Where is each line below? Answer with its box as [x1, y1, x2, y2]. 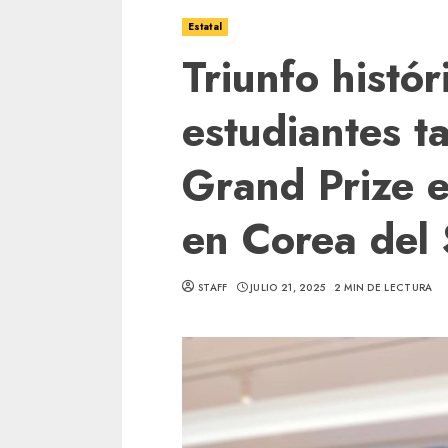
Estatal [188, 19, 222, 34]
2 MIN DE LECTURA [333, 280, 433, 295]
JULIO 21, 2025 [250, 280, 326, 295]
